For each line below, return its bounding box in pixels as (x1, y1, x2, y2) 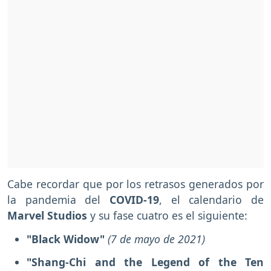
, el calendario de (159, 192, 264, 207)
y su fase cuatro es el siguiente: (90, 207, 247, 223)
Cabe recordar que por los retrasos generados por (7, 176, 264, 191)
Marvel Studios (7, 207, 90, 223)
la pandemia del (7, 192, 109, 207)
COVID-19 (109, 192, 159, 207)
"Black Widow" (27, 231, 105, 246)
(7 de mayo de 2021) (108, 231, 205, 246)
